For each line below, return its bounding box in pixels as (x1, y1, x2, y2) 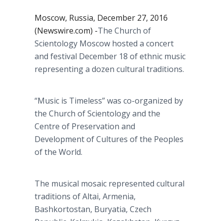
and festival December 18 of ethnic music (35, 51, 185, 62)
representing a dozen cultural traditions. (35, 64, 186, 74)
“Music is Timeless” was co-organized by (35, 95, 183, 106)
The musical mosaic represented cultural (35, 178, 184, 189)
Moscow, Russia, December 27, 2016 (35, 12, 168, 23)
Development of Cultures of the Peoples (35, 134, 184, 145)
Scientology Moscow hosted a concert (35, 38, 174, 49)
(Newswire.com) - (35, 25, 98, 36)
